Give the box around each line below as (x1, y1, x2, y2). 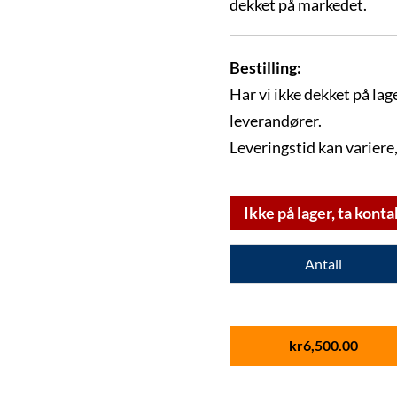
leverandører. (230, 110, 322, 130)
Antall (305, 255, 342, 273)
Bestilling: (230, 57, 301, 77)
